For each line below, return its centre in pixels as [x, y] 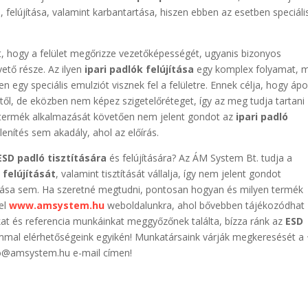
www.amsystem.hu [57, 205]
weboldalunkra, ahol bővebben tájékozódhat [205, 205]
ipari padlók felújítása [140, 69]
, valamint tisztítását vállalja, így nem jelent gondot [169, 173]
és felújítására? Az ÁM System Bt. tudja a [200, 157]
